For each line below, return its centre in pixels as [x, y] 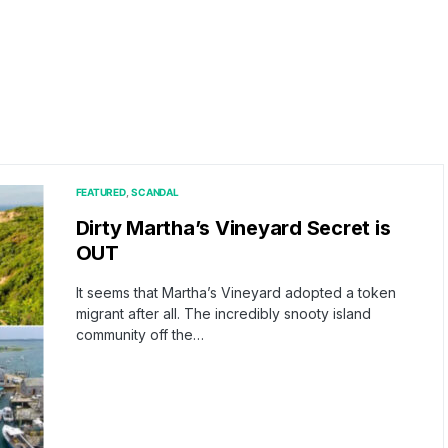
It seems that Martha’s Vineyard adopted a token [235, 292]
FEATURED [100, 192]
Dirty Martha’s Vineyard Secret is [233, 228]
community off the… [139, 334]
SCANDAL [155, 192]
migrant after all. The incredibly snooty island [223, 313]
